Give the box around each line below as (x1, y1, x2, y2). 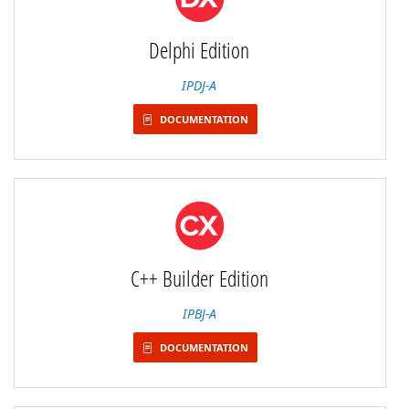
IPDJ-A (182, 77, 216, 94)
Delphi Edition (149, 35, 249, 65)
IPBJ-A (182, 305, 216, 322)
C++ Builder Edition (130, 263, 268, 293)
